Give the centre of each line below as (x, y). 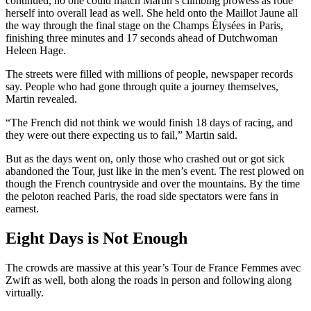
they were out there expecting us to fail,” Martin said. (121, 135)
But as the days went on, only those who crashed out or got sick (145, 159)
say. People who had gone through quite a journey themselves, (142, 87)
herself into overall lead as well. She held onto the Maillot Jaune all (152, 13)
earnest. (24, 209)
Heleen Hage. (37, 51)
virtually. (25, 293)
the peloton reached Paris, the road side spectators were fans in (142, 196)
